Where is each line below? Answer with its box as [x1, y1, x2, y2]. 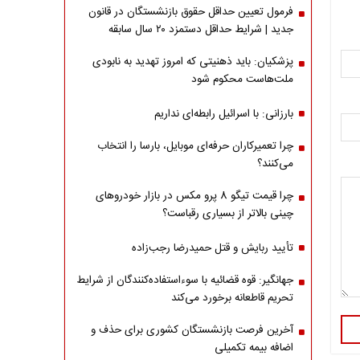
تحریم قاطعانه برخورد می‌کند [170, 289, 293, 307]
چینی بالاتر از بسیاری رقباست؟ [162, 205, 293, 223]
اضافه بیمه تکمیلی [214, 339, 293, 357]
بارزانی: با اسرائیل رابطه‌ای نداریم [153, 105, 293, 123]
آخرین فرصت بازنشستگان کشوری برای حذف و [90, 321, 293, 339]
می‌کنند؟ [256, 155, 293, 173]
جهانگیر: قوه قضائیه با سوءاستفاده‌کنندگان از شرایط [76, 272, 293, 289]
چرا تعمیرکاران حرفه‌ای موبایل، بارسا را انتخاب [96, 137, 293, 155]
